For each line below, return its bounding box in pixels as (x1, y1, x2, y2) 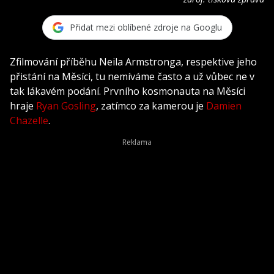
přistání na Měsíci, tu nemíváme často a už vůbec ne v (10, 69, 254, 83)
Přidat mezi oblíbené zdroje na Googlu (69, 21, 222, 34)
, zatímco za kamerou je (96, 98, 206, 113)
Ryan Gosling (36, 98, 96, 113)
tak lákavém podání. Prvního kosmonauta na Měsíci (10, 84, 245, 98)
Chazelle (10, 113, 48, 127)
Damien (206, 98, 242, 113)
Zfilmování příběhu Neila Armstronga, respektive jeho (10, 54, 257, 68)
